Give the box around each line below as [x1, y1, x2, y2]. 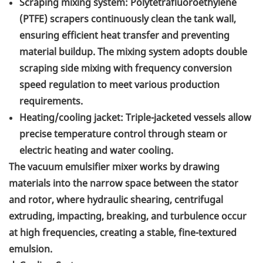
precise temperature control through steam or [19, 127, 227, 141]
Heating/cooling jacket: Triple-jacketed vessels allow [19, 111, 251, 124]
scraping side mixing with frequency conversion [19, 62, 232, 75]
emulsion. [9, 242, 52, 256]
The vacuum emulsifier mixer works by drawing [9, 160, 220, 174]
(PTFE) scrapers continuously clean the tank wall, [19, 12, 236, 26]
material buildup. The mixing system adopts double [19, 45, 247, 59]
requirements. [19, 95, 83, 108]
